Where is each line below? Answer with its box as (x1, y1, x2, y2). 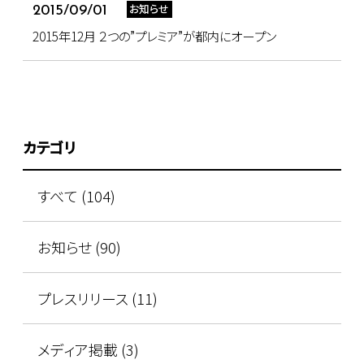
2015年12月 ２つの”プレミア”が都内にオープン (32, 26, 277, 45)
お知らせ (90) (37, 236, 121, 258)
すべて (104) (37, 185, 115, 207)
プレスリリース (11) (37, 288, 158, 310)
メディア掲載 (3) (37, 339, 139, 361)
